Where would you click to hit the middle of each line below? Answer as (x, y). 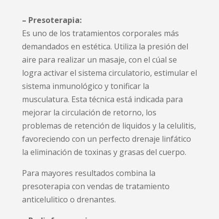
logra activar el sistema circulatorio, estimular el (109, 73)
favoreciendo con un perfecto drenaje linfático (106, 139)
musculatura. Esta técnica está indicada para (102, 99)
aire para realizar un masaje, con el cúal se (99, 59)
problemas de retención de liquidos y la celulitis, (109, 125)
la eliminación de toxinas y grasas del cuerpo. (104, 152)
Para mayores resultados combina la (88, 173)
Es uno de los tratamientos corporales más (100, 33)
